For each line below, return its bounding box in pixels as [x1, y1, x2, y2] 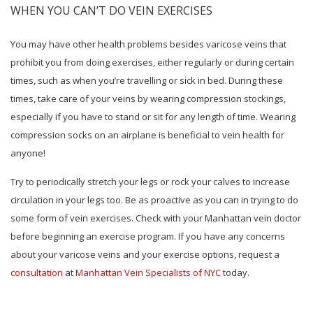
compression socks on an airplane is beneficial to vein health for [10, 129, 284, 142]
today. [221, 266, 249, 279]
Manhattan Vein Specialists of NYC [75, 266, 221, 279]
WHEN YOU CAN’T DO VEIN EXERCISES [10, 3, 212, 19]
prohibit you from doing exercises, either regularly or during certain [10, 56, 294, 69]
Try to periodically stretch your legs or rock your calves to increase [10, 175, 290, 189]
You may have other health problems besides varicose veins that [10, 38, 286, 51]
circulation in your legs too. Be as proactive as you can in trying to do [10, 194, 298, 207]
